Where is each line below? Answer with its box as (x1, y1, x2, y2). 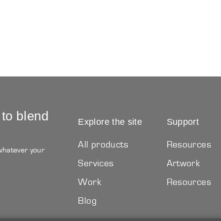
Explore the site (78, 116, 143, 127)
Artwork (166, 158, 200, 168)
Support (166, 116, 199, 127)
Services (78, 158, 114, 168)
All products (78, 140, 128, 149)
